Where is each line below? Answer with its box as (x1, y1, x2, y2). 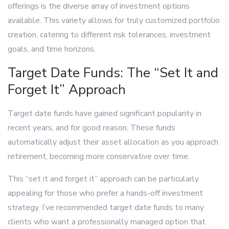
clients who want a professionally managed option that (8, 216, 205, 227)
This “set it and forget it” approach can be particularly (8, 173, 199, 185)
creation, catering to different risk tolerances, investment (8, 29, 211, 40)
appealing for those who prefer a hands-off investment (8, 188, 203, 199)
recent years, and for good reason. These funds (8, 122, 175, 133)
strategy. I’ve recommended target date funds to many (8, 202, 204, 213)
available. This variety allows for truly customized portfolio (8, 15, 220, 26)
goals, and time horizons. (8, 43, 96, 55)
